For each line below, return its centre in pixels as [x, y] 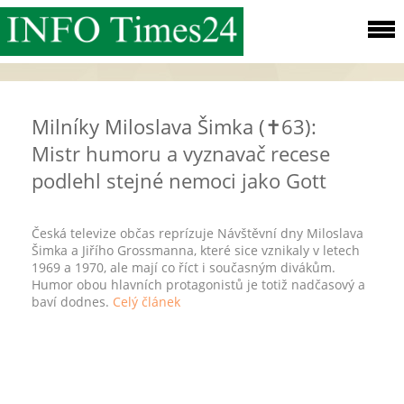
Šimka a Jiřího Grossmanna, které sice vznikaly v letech [196, 250]
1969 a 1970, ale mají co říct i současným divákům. [184, 267]
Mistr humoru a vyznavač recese [181, 153]
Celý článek [147, 302]
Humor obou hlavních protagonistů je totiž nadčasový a [198, 285]
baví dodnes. [72, 302]
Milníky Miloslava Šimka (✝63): [174, 126]
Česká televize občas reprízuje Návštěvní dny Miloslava [197, 233]
